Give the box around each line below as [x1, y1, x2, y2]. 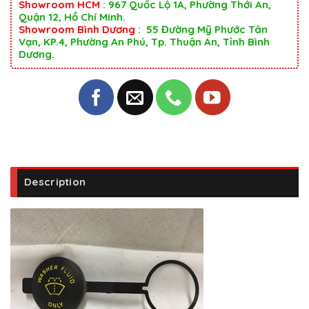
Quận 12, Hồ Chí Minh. [19, 10, 126, 24]
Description [24, 175, 86, 189]
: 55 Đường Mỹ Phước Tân [135, 23, 268, 37]
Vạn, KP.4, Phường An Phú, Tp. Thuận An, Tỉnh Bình [19, 35, 270, 49]
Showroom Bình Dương [19, 23, 135, 37]
